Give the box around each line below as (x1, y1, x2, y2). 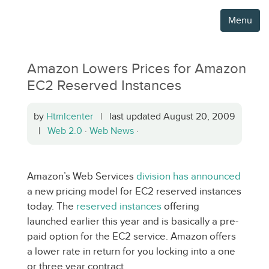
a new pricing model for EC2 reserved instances (27, 186, 241, 197)
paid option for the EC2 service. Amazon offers (27, 231, 236, 242)
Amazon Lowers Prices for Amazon (27, 61, 246, 76)
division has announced (136, 171, 241, 182)
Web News (89, 125, 134, 136)
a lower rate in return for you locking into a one (27, 246, 235, 257)
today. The (27, 201, 76, 212)
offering (162, 201, 199, 212)
